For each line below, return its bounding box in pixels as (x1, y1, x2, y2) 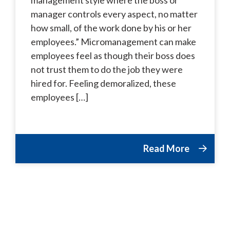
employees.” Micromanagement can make (31, 35, 196, 47)
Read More (143, 142, 191, 154)
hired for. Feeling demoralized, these (31, 77, 176, 89)
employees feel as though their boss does (31, 49, 195, 61)
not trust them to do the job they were (31, 63, 183, 75)
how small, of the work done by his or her (31, 22, 191, 33)
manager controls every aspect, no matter (31, 8, 198, 20)
